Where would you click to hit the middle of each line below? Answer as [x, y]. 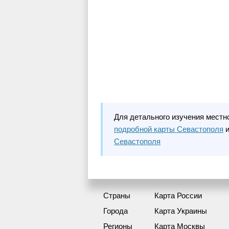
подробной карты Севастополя [169, 129]
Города [116, 211]
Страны [117, 195]
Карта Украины [181, 211]
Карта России [178, 195]
